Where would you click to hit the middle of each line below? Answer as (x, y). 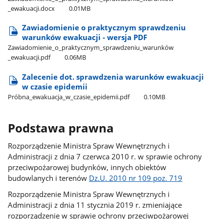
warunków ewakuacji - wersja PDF (85, 37)
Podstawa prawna (61, 128)
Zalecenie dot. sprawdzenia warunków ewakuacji (113, 77)
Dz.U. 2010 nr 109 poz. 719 (136, 178)
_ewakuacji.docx (32, 8)
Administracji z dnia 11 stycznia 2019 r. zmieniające (95, 205)
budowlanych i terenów (49, 178)
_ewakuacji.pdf (29, 57)
